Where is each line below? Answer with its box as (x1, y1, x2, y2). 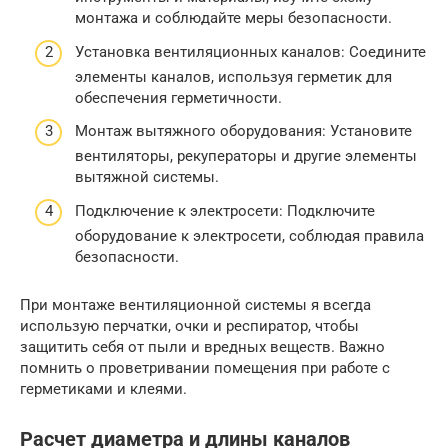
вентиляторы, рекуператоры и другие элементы (75, 147, 417, 166)
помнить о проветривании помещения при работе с (20, 358, 390, 377)
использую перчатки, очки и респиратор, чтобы (20, 316, 359, 335)
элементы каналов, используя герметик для (75, 67, 392, 86)
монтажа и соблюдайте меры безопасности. (75, 9, 392, 28)
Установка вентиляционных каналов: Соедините (75, 42, 426, 61)
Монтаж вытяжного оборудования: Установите (75, 122, 412, 141)
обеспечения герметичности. (75, 88, 282, 107)
